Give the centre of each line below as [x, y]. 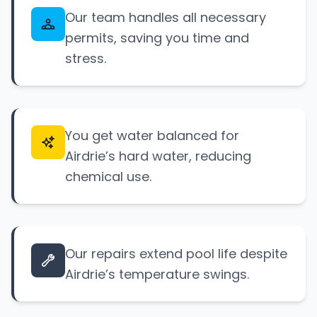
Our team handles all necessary [166, 17]
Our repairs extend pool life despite [176, 254]
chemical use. [108, 177]
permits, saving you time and [157, 38]
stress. [86, 58]
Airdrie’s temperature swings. [157, 274]
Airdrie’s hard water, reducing [158, 156]
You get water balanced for [152, 136]
